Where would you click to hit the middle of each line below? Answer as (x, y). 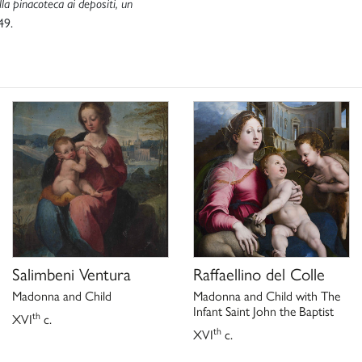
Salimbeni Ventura (72, 273)
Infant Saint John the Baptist (263, 310)
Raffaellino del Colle (259, 273)
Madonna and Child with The (267, 295)
